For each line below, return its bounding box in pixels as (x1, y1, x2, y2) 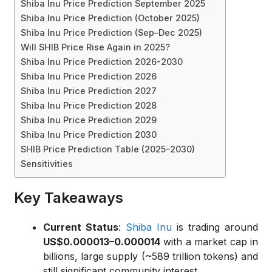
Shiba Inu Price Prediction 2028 (21, 100, 157, 111)
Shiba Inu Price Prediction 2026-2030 (21, 56, 183, 67)
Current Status (43, 221, 118, 234)
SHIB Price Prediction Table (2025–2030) (21, 144, 195, 155)
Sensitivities (21, 158, 73, 169)
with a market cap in (160, 236, 258, 248)
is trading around (172, 221, 258, 234)
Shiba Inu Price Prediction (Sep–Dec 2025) (21, 27, 202, 38)
